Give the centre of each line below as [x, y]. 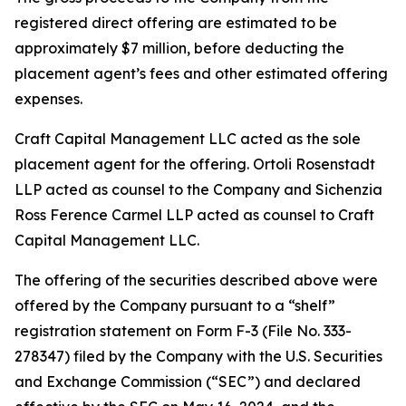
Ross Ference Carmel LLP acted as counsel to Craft [194, 215]
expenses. [48, 99]
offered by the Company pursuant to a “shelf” [175, 305]
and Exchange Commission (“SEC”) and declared [188, 382]
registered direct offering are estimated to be [176, 23]
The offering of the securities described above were [196, 280]
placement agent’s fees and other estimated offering [201, 73]
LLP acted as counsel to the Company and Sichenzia [198, 189]
